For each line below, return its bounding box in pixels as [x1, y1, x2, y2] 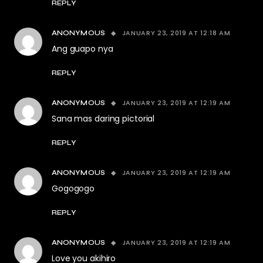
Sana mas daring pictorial [52, 113, 155, 124]
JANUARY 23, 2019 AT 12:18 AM [122, 28, 231, 38]
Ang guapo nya [52, 43, 113, 55]
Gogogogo [52, 183, 95, 194]
